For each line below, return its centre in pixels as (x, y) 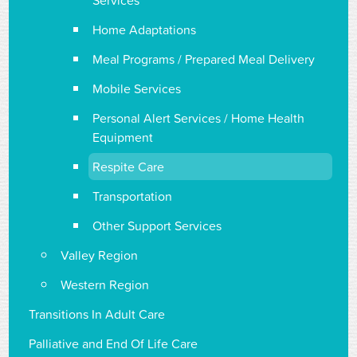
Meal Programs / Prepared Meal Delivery (204, 59)
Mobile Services (137, 88)
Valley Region (100, 255)
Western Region (105, 284)
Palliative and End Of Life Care (114, 343)
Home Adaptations (145, 29)
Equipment (123, 137)
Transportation (133, 196)
